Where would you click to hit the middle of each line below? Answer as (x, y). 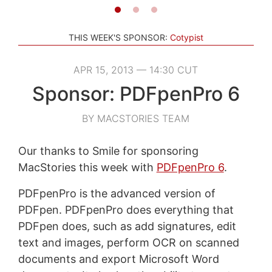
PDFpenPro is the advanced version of (117, 193)
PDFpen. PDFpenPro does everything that (126, 209)
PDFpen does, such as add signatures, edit (127, 226)
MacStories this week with (87, 167)
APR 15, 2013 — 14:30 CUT (136, 70)
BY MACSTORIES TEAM (136, 118)
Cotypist (187, 37)
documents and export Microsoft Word (118, 259)
